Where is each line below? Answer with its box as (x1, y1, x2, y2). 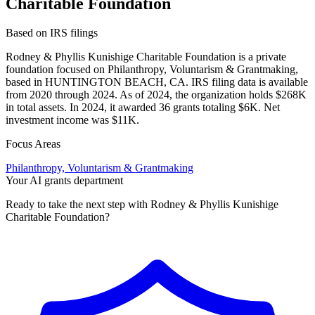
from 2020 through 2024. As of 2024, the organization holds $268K (6, 89, 307, 101)
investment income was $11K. (6, 114, 139, 127)
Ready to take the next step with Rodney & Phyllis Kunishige (6, 198, 278, 211)
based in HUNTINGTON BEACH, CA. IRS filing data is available (6, 76, 308, 89)
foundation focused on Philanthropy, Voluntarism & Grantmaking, (6, 63, 298, 76)
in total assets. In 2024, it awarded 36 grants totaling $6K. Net (6, 101, 280, 114)
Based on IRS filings (6, 27, 98, 39)
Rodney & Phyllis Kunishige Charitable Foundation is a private (6, 51, 286, 63)
